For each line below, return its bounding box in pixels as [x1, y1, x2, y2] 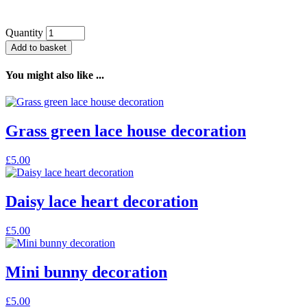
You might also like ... [5, 69, 104, 82]
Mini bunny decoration [5, 262, 167, 281]
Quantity [5, 26, 43, 38]
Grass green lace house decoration [5, 122, 246, 140]
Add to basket [11, 42, 66, 53]
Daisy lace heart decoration [5, 193, 198, 211]
